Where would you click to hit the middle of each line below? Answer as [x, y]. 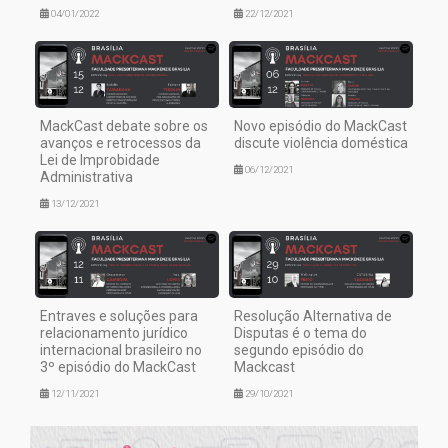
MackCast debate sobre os [124, 126]
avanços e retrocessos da [120, 143]
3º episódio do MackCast [118, 366]
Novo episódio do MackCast [320, 126]
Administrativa [86, 177]
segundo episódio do [299, 349]
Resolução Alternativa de [313, 315]
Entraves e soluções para [119, 315]
